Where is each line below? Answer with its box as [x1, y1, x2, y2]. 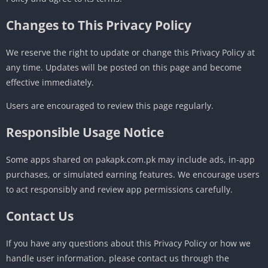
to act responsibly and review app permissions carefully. [6, 183, 233, 195]
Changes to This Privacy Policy [6, 16, 191, 33]
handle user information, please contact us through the [6, 252, 229, 264]
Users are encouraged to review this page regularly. [6, 99, 214, 111]
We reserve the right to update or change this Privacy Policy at [6, 46, 255, 58]
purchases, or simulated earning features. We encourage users [6, 168, 260, 180]
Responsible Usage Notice [6, 123, 164, 141]
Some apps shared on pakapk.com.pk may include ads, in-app [6, 153, 255, 165]
